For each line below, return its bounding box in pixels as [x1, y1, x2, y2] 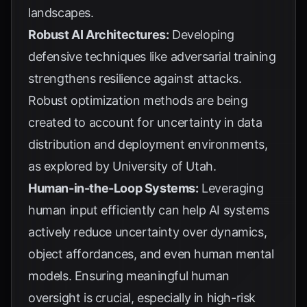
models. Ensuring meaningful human [28, 269, 230, 283]
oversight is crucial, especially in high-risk [28, 291, 256, 305]
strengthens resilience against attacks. [28, 71, 242, 86]
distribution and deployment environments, [28, 137, 268, 151]
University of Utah [112, 159, 213, 173]
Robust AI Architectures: [28, 27, 169, 42]
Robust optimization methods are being [28, 93, 248, 108]
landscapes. [28, 5, 94, 20]
